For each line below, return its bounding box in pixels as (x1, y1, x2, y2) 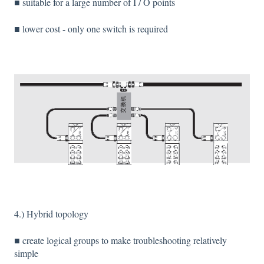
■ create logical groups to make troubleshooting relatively (14, 233, 227, 246)
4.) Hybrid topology (14, 207, 88, 220)
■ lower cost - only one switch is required (14, 22, 168, 35)
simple (14, 246, 38, 259)
